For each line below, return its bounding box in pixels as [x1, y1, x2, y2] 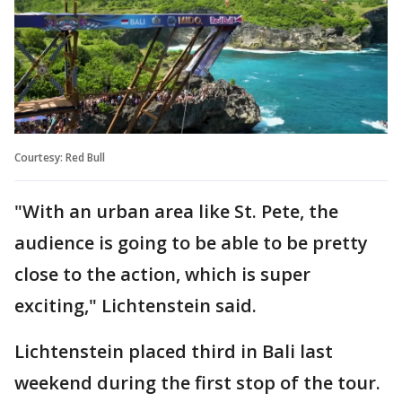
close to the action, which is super [14, 261, 310, 286]
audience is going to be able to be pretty [14, 230, 368, 255]
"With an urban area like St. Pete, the [14, 198, 338, 223]
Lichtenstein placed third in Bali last [14, 338, 333, 363]
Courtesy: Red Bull [14, 149, 105, 165]
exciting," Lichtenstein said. [14, 293, 257, 318]
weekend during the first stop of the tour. [14, 370, 385, 395]
